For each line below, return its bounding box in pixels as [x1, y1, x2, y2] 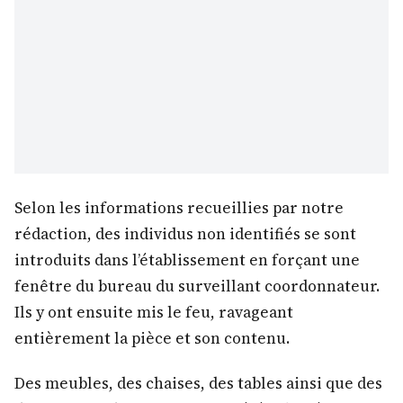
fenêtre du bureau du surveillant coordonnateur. [14, 274, 380, 297]
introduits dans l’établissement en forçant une [14, 248, 360, 271]
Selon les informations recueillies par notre [14, 196, 344, 219]
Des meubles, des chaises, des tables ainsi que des [14, 372, 382, 395]
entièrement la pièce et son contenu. [14, 327, 290, 349]
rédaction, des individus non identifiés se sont [14, 222, 356, 245]
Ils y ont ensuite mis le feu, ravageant [14, 300, 293, 323]
